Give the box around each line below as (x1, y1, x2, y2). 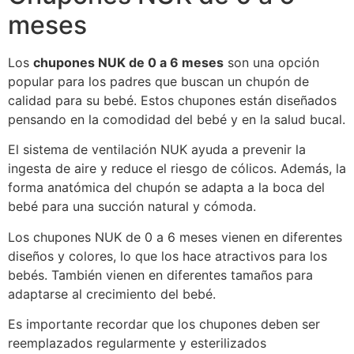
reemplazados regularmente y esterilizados (8, 334, 266, 351)
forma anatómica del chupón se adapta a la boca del (8, 179, 325, 196)
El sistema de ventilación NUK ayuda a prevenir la (8, 141, 306, 158)
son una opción (224, 54, 319, 70)
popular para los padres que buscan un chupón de (8, 73, 309, 89)
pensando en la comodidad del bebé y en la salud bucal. (8, 111, 345, 127)
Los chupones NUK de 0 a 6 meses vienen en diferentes (8, 228, 342, 245)
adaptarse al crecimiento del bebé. (8, 285, 216, 302)
